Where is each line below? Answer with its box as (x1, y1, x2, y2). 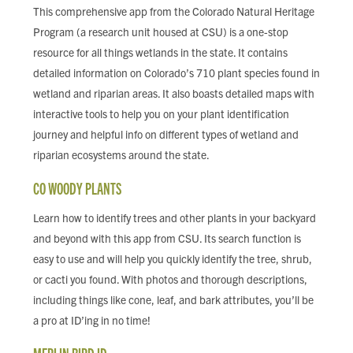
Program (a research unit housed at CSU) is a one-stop (33, 24, 288, 39)
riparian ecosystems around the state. (33, 147, 211, 162)
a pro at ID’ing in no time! (33, 313, 153, 327)
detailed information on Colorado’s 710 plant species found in (33, 65, 320, 80)
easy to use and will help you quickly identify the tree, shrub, (33, 251, 312, 266)
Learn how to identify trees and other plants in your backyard (33, 210, 316, 225)
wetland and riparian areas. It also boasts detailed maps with (33, 86, 314, 100)
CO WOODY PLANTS (33, 178, 121, 198)
